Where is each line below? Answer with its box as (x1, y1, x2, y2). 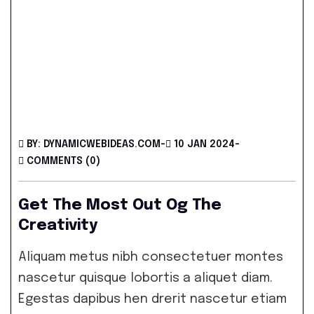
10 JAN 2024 (174, 139, 235, 149)
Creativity (18, 218, 97, 233)
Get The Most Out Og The (18, 198, 221, 213)
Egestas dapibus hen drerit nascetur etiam (18, 293, 287, 306)
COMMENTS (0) (27, 156, 100, 166)
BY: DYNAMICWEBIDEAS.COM (27, 139, 161, 149)
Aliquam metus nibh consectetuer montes (18, 251, 283, 264)
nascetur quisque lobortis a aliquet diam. (18, 272, 273, 285)
